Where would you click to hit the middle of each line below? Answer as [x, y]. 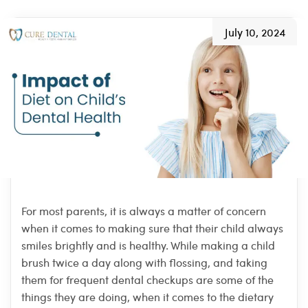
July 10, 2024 [255, 32]
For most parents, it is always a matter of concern [144, 211]
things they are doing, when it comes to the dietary [147, 297]
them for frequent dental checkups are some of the [147, 280]
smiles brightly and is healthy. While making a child [148, 245]
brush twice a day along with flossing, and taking [144, 263]
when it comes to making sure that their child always [152, 228]
